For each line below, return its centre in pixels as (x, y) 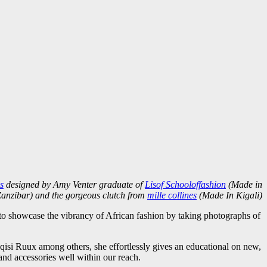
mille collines (172, 195)
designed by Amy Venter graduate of (74, 184)
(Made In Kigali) (229, 195)
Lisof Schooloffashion (185, 184)
